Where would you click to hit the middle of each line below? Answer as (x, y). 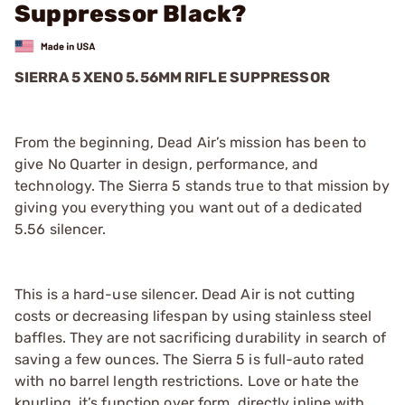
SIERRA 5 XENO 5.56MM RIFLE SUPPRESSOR (172, 77)
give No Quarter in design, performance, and (167, 164)
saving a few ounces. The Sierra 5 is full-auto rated (190, 359)
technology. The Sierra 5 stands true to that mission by (202, 185)
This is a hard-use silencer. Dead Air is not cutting (185, 294)
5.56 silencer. (61, 229)
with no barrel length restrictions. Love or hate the (187, 381)
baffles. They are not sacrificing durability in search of (200, 337)
